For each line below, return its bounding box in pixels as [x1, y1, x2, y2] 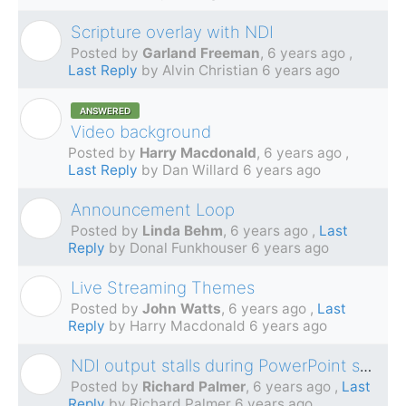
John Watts [142, 300, 221, 318]
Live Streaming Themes [71, 277, 255, 298]
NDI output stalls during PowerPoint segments [360, 357, 372, 376]
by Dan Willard [138, 161, 243, 179]
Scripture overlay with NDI [71, 22, 274, 43]
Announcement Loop [71, 199, 235, 220]
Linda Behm [142, 222, 223, 240]
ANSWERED [80, 104, 130, 116]
